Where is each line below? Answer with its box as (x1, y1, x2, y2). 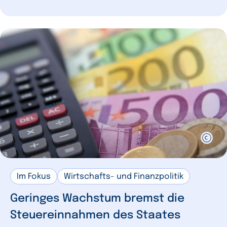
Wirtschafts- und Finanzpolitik (64, 172, 183, 181)
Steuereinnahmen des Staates (10, 210, 180, 221)
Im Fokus (17, 172, 51, 181)
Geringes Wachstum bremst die (10, 193, 184, 205)
